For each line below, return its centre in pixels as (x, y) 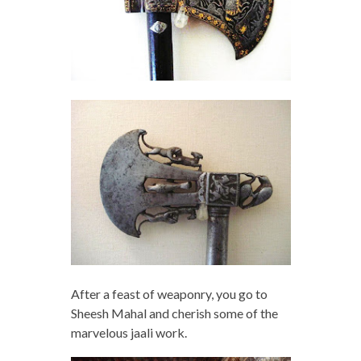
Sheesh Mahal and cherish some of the (174, 313)
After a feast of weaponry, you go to (169, 293)
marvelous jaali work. (129, 332)
